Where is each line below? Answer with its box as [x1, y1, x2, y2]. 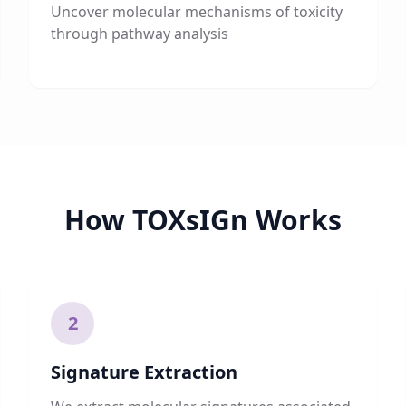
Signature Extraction [51, 360, 237, 384]
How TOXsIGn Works [64, 201, 342, 238]
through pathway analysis [51, 24, 228, 43]
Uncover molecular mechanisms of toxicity [51, 2, 343, 22]
